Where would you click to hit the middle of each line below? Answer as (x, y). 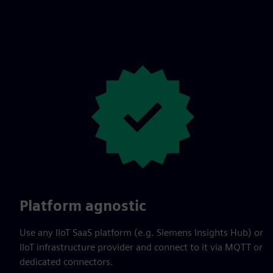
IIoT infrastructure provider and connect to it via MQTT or (141, 247)
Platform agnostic (83, 205)
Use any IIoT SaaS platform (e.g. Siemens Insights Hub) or (141, 232)
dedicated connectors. (66, 261)
